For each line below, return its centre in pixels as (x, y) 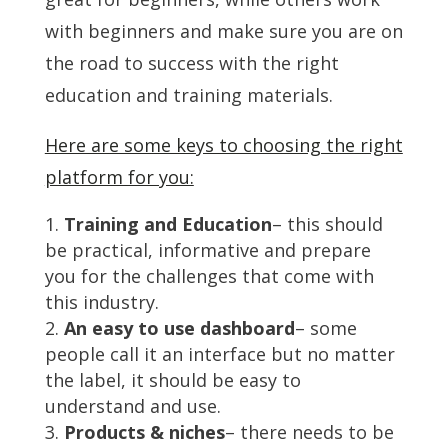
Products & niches (144, 431)
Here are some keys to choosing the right (223, 144)
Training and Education (167, 223)
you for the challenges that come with (209, 275)
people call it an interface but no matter (219, 353)
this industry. (101, 301)
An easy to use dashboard (179, 327)
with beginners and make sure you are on (223, 30)
